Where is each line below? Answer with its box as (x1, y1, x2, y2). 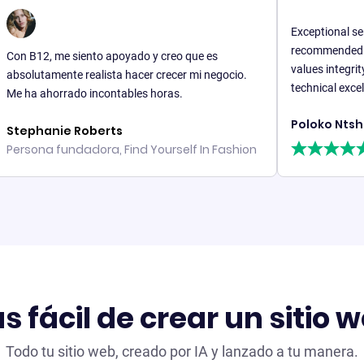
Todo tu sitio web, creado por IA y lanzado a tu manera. (6, 343, 358, 361)
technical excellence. (249, 80, 351, 94)
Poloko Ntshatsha (249, 116, 357, 133)
